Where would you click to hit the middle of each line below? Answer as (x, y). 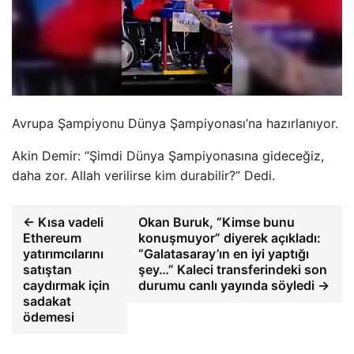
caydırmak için (66, 286)
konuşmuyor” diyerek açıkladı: (230, 238)
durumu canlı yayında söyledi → (234, 286)
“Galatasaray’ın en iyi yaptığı (224, 254)
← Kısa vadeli (63, 222)
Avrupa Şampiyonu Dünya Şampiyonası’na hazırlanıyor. (175, 124)
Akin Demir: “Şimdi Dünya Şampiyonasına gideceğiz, (168, 156)
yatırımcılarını (63, 254)
